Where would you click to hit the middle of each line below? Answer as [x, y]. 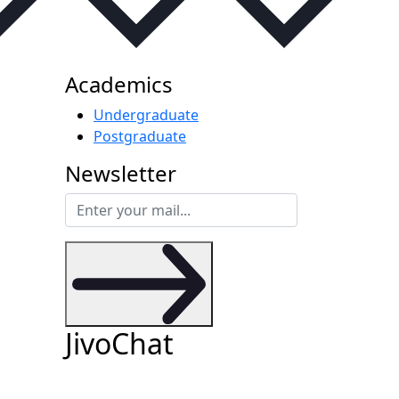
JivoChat [119, 343]
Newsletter [121, 173]
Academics [119, 84]
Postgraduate [140, 136]
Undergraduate [146, 114]
